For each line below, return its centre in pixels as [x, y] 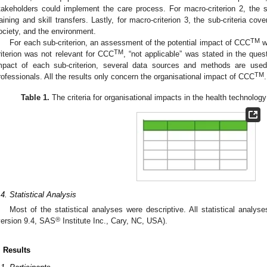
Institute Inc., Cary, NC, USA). [114, 221]
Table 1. [35, 97]
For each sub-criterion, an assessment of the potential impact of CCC [130, 42]
